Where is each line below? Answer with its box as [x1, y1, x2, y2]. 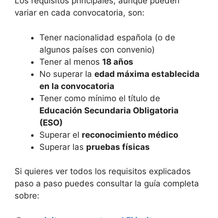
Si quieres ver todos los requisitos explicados [15, 166, 191, 177]
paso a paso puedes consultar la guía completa [15, 179, 199, 189]
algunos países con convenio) [39, 44, 155, 54]
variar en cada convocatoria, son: [15, 8, 145, 18]
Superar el [39, 129, 82, 140]
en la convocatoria [39, 81, 114, 91]
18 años [102, 56, 133, 67]
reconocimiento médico [82, 129, 178, 140]
